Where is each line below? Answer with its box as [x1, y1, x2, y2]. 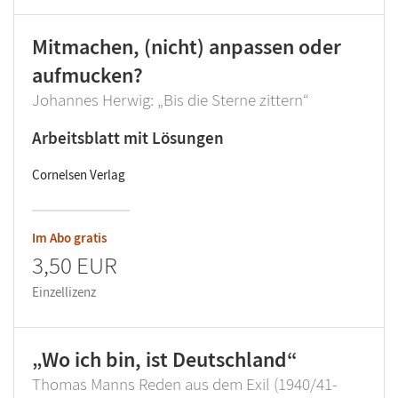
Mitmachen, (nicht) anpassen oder [32, 33, 341, 60]
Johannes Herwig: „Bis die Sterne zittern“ [32, 89, 309, 110]
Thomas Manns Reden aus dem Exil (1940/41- [32, 373, 338, 394]
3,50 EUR [32, 250, 117, 280]
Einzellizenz [32, 283, 96, 300]
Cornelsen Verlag [32, 166, 125, 183]
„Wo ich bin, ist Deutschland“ [32, 346, 298, 373]
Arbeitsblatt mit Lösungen [32, 127, 224, 148]
